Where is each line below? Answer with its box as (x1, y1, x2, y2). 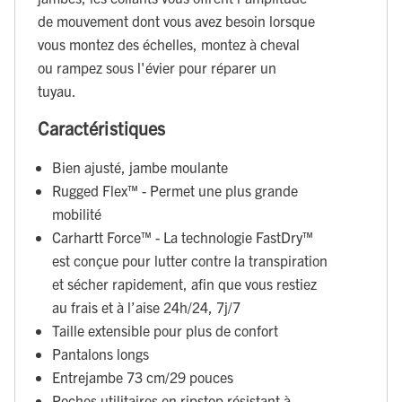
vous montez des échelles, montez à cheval (38, 34, 300, 53)
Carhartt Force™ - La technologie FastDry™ (52, 227, 313, 246)
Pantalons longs (52, 344, 149, 363)
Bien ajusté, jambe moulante (52, 157, 228, 176)
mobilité (52, 204, 101, 223)
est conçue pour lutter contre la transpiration (52, 250, 328, 269)
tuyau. (38, 81, 76, 100)
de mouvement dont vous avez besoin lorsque (38, 11, 315, 30)
